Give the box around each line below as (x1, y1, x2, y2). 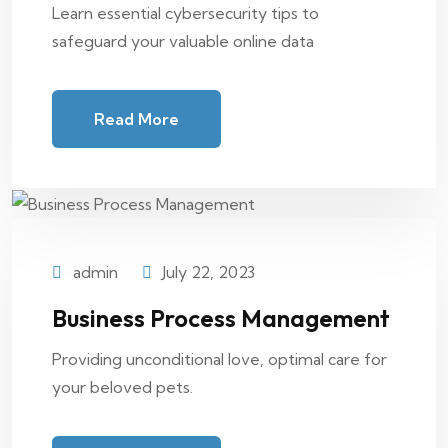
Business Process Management (52, 303, 390, 334)
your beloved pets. (52, 377, 193, 398)
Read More (94, 109, 179, 130)
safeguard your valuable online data (52, 31, 314, 52)
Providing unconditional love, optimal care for (52, 349, 387, 370)
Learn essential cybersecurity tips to (52, 3, 319, 24)
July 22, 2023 (162, 262, 255, 283)
